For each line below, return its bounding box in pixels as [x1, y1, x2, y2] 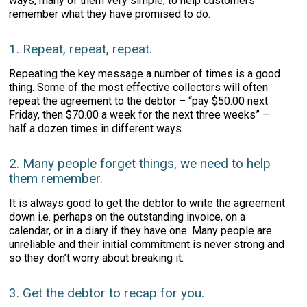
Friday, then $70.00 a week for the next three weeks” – [9, 108, 270, 121]
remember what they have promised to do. [9, 8, 211, 21]
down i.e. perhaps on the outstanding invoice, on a [9, 210, 246, 223]
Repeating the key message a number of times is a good [9, 67, 281, 80]
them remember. [9, 171, 103, 186]
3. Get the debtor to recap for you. [9, 285, 205, 301]
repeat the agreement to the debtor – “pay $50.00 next [9, 95, 269, 108]
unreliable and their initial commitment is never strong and [9, 238, 285, 251]
